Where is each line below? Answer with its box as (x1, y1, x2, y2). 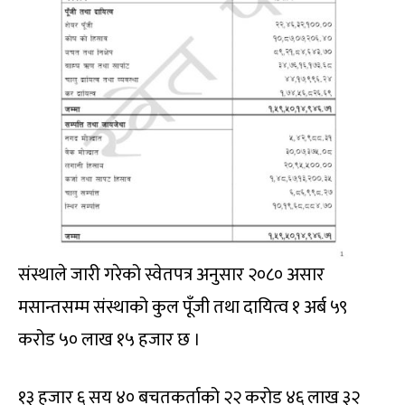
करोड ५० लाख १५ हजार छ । (18, 324, 201, 355)
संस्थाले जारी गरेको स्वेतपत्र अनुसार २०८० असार (18, 259, 325, 290)
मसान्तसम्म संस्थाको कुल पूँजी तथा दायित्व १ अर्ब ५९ (18, 291, 347, 323)
